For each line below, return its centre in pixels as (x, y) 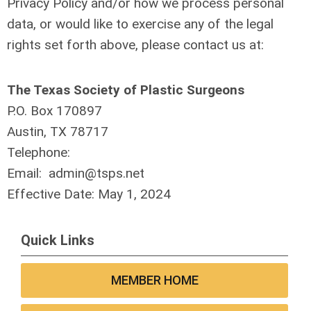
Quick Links (58, 240)
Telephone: (39, 152)
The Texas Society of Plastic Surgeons (126, 90)
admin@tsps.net (96, 173)
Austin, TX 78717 (58, 132)
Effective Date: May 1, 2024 (89, 194)
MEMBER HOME (154, 280)
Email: (28, 173)
